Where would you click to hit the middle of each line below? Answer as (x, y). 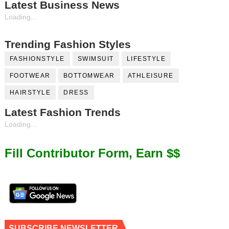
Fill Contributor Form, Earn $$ (92, 153)
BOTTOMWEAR (89, 76)
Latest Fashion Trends (62, 112)
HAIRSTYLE (30, 93)
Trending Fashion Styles (67, 44)
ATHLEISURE (151, 76)
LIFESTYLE (146, 59)
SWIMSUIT (96, 59)
